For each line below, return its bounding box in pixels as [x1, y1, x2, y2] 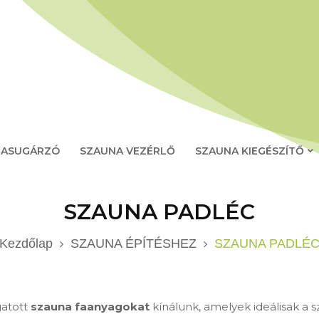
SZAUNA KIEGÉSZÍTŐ [195, 145, 304, 157]
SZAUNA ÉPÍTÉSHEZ [70, 236, 197, 251]
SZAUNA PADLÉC [64, 199, 255, 225]
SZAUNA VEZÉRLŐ [80, 145, 175, 157]
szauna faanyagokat [31, 300, 150, 313]
